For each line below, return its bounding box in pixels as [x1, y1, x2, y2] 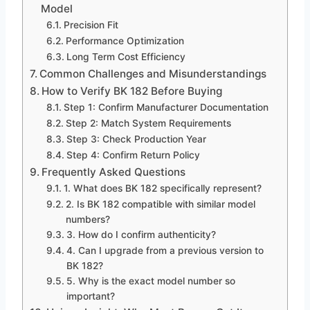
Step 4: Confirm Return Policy [66, 149, 200, 161]
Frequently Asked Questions [42, 165, 186, 179]
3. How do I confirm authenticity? [66, 229, 216, 241]
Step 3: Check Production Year [66, 134, 206, 145]
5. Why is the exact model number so [66, 275, 235, 287]
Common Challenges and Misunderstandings [39, 67, 267, 81]
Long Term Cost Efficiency [66, 51, 185, 63]
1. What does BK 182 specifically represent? [63, 183, 262, 194]
